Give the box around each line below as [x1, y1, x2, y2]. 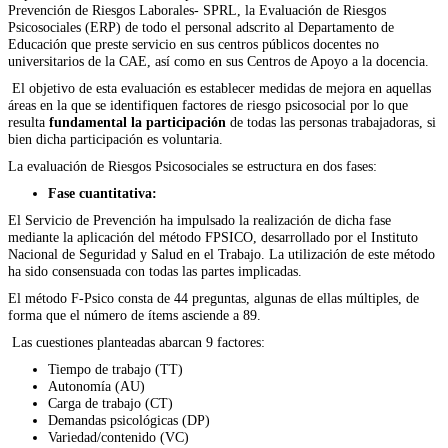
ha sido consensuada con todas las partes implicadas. [8, 262, 302, 279]
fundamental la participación [49, 113, 226, 130]
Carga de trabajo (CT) [48, 394, 173, 411]
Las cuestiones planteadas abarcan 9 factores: [8, 333, 265, 350]
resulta [8, 113, 49, 130]
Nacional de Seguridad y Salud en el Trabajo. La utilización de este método [8, 245, 435, 262]
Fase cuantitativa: [48, 184, 161, 201]
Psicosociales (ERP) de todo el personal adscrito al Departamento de [8, 18, 394, 35]
